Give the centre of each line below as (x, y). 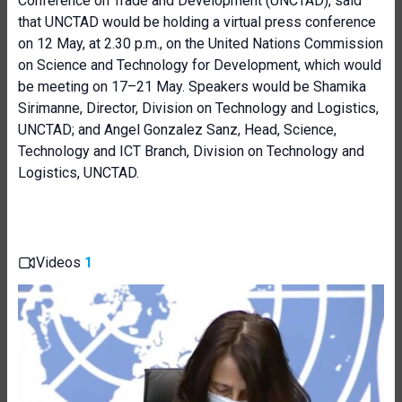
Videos (60, 262)
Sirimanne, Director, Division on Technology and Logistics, (198, 108)
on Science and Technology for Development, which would (200, 65)
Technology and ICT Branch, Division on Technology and (191, 151)
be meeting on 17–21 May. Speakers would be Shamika (192, 87)
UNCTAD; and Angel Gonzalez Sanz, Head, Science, (177, 130)
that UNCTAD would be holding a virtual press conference (197, 22)
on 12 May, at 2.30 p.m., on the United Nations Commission (201, 44)
